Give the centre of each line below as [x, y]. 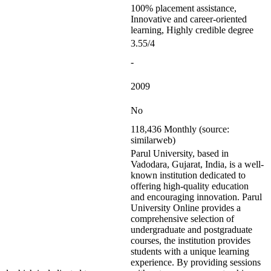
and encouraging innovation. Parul [196, 197]
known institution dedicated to [188, 175]
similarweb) [153, 140]
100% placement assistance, [184, 8]
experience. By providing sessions [196, 262]
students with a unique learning [190, 251]
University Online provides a [186, 208]
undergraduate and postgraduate [191, 230]
